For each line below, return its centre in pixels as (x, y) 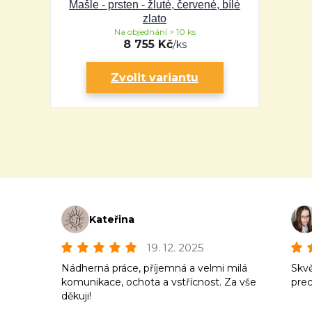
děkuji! (76, 296)
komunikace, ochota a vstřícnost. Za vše (159, 282)
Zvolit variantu (155, 77)
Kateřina (112, 219)
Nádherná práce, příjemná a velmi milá (154, 268)
